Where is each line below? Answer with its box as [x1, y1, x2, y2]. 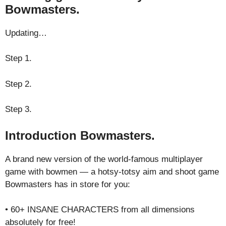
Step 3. [5, 104, 32, 114]
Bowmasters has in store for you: [5, 179, 130, 189]
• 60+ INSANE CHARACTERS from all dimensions [5, 205, 195, 214]
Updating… [5, 28, 47, 38]
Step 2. [5, 79, 32, 89]
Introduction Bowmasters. [5, 128, 155, 142]
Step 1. [5, 53, 32, 63]
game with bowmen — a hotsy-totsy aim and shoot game [5, 166, 219, 177]
